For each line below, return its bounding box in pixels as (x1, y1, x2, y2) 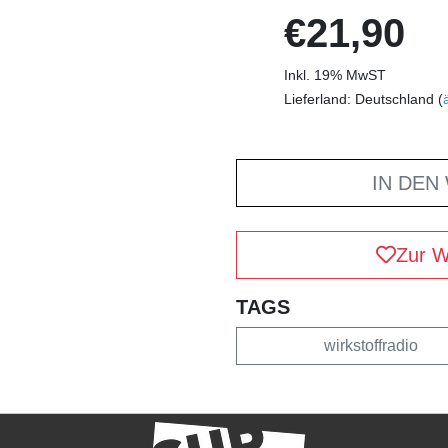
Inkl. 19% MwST (284, 66, 386, 83)
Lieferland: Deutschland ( (284, 90, 443, 107)
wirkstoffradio (323, 336, 418, 354)
